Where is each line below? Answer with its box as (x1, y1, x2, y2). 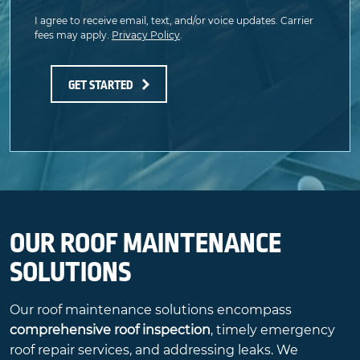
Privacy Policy (112, 28, 180, 41)
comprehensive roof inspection (10, 321, 211, 337)
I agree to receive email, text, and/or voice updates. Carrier (35, 14, 313, 27)
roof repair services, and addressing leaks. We (10, 342, 298, 358)
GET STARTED (68, 78, 133, 92)
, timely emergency (211, 321, 335, 337)
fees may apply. (35, 28, 112, 41)
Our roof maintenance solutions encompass (10, 301, 292, 317)
